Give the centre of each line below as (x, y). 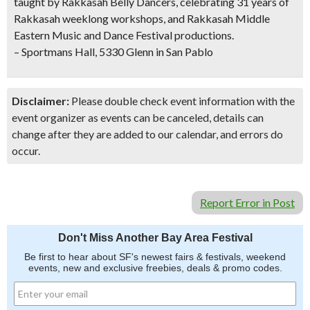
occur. (26, 151)
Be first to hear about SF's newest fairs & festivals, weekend (155, 257)
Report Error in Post (247, 202)
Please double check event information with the (182, 101)
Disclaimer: (40, 101)
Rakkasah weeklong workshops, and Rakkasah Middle (142, 18)
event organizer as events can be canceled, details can (138, 117)
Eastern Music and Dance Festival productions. (124, 35)
